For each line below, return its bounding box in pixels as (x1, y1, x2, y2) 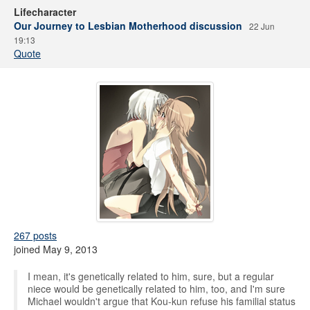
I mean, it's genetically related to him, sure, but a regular (28, 269, 274, 283)
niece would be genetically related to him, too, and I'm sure (28, 282, 285, 295)
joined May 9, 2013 (14, 242, 98, 256)
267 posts (14, 228, 57, 242)
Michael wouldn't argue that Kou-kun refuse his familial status (28, 294, 295, 308)
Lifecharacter (14, 5, 76, 19)
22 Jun (249, 20, 275, 32)
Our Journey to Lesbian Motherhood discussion (14, 19, 242, 33)
